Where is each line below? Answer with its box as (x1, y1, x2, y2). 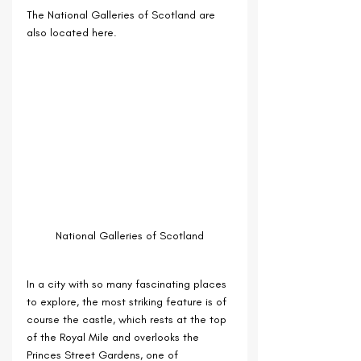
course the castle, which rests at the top (27, 312, 230, 326)
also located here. (27, 25, 117, 39)
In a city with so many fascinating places (27, 276, 230, 291)
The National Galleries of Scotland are (27, 7, 218, 22)
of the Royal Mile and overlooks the (27, 330, 202, 344)
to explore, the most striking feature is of (27, 294, 230, 309)
